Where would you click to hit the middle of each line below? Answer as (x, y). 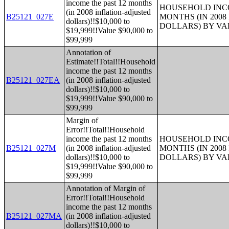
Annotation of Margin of (106, 188)
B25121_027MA (34, 216)
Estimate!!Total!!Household (111, 62)
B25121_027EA (33, 80)
